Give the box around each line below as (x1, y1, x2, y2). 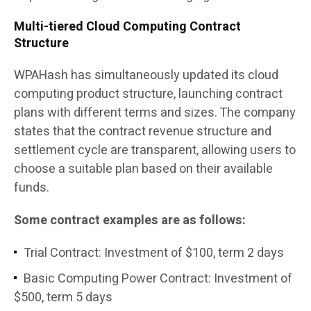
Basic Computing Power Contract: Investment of (24, 269, 292, 289)
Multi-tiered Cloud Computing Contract (14, 17, 241, 37)
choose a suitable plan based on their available (14, 160, 273, 179)
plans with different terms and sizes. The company (14, 103, 296, 123)
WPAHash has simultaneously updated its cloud (14, 66, 278, 85)
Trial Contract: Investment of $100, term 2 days (24, 244, 284, 263)
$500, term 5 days (14, 288, 112, 308)
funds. (14, 178, 49, 198)
